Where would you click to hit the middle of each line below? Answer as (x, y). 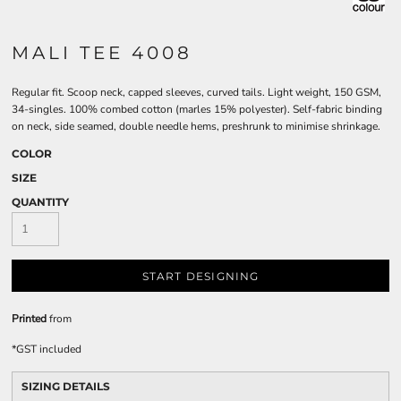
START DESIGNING (200, 277)
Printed (29, 319)
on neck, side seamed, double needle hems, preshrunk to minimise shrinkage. (196, 126)
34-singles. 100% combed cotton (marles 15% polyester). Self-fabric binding (197, 109)
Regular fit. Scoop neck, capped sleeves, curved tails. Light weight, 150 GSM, (196, 92)
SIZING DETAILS (66, 386)
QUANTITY (40, 202)
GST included (49, 349)
